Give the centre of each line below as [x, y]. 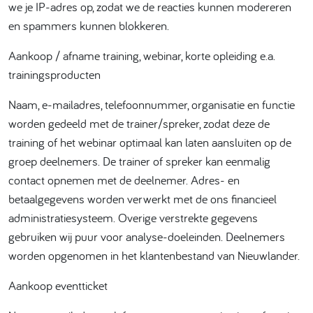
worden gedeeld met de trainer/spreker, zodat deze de [139, 123]
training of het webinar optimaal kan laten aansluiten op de [150, 142]
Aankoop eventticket [58, 285]
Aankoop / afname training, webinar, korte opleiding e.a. [142, 56]
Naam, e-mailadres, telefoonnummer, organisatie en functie [152, 104]
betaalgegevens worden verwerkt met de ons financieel [143, 199]
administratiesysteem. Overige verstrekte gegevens [133, 218]
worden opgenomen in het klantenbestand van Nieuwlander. [154, 255]
